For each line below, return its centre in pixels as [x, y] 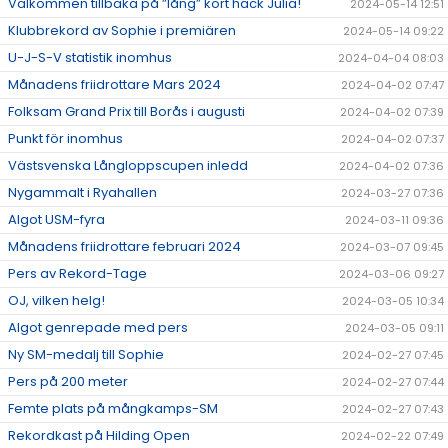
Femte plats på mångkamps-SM [113, 409]
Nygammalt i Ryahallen [82, 193]
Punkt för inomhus [65, 139]
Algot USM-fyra [56, 220]
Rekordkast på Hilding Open [99, 436]
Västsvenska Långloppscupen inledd [128, 166]
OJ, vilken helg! [56, 301]
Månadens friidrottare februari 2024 [124, 247]
